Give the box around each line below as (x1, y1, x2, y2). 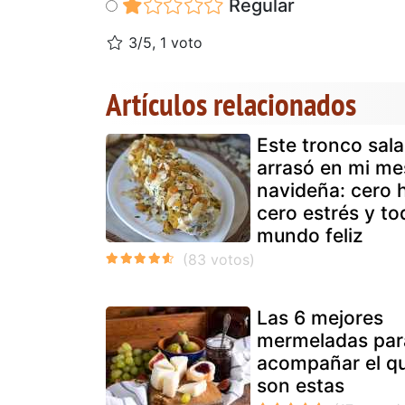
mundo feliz (257, 223, 363, 247)
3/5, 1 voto (124, 33, 202, 52)
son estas (257, 373, 344, 397)
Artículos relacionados (106, 82, 356, 125)
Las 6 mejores (257, 306, 383, 329)
